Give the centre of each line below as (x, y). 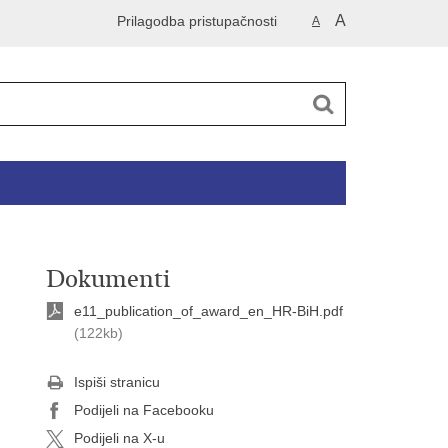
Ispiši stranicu (117, 382)
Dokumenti (108, 279)
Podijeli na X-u (119, 438)
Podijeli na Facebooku (144, 410)
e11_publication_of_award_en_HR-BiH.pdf (208, 311)
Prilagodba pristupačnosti (197, 21)
